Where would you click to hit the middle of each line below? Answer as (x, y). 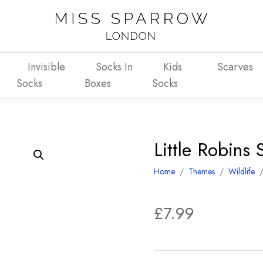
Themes (202, 171)
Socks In (114, 67)
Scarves (235, 67)
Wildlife (242, 171)
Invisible (47, 67)
